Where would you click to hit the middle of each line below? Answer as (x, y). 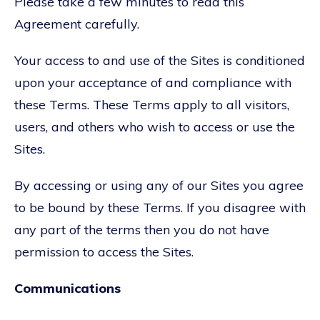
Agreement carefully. (77, 24)
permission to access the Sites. (104, 251)
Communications (67, 288)
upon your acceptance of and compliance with (153, 82)
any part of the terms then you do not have (142, 229)
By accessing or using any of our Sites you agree (159, 185)
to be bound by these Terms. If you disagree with (160, 207)
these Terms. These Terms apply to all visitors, (152, 104)
